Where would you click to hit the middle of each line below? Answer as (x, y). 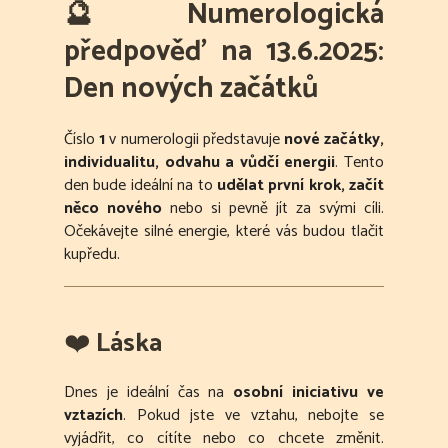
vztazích (93, 416)
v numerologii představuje (194, 140)
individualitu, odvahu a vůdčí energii (200, 163)
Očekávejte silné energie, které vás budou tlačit (224, 232)
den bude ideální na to (140, 186)
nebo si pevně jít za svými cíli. (273, 209)
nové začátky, (334, 140)
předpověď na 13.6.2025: (224, 52)
